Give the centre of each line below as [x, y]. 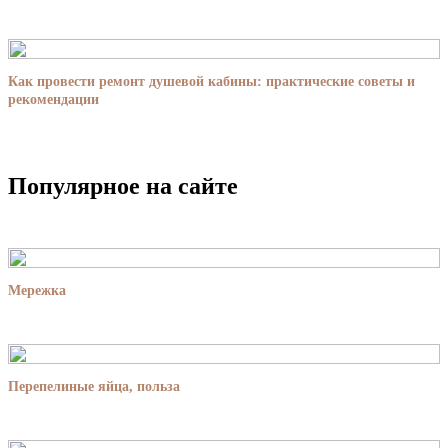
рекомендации [53, 99]
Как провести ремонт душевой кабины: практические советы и [211, 81]
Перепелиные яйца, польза [94, 386]
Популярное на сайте [123, 185]
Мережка [37, 290]
